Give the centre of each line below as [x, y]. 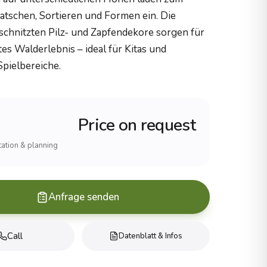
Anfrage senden [84, 197]
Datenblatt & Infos [150, 236]
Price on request [137, 125]
